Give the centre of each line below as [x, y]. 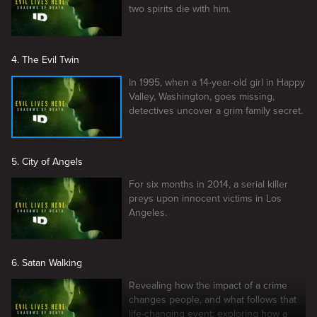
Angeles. [148, 212]
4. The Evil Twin [45, 59]
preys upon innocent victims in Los [205, 198]
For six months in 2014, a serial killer [208, 184]
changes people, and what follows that [213, 300]
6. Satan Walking [47, 263]
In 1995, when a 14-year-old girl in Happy [217, 82]
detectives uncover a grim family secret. [216, 110]
